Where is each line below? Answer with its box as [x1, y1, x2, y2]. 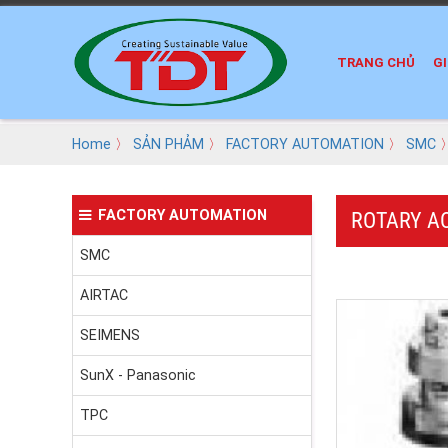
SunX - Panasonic [80, 367, 196, 384]
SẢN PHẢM [133, 136, 204, 153]
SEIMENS [80, 327, 140, 344]
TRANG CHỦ [337, 55, 415, 71]
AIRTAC [80, 287, 128, 304]
